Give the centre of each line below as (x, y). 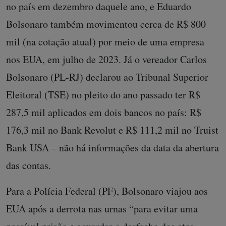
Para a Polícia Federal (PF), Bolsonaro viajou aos (107, 191)
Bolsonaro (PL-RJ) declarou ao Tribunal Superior (107, 77)
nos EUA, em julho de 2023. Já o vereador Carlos (106, 59)
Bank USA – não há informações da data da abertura (112, 148)
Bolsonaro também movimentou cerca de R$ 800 (106, 24)
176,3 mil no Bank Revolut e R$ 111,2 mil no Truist (112, 130)
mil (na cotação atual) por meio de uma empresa (105, 42)
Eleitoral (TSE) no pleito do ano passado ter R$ (103, 95)
